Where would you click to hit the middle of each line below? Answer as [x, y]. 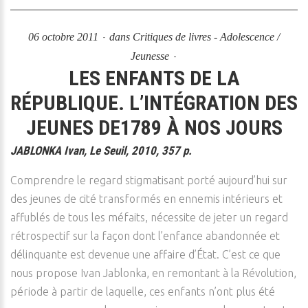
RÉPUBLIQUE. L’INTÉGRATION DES [154, 103]
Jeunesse [150, 56]
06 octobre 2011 [65, 37]
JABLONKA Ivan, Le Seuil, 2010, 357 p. [101, 151]
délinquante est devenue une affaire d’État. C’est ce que [145, 254]
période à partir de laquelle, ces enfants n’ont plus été [143, 291]
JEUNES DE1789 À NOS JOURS [154, 128]
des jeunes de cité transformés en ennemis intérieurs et [146, 199]
